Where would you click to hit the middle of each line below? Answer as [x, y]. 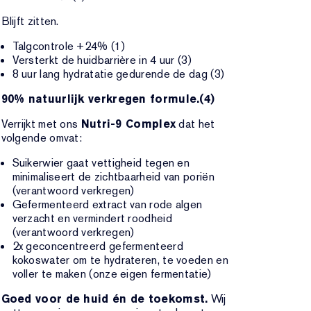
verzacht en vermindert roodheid [92, 218]
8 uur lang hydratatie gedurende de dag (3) [118, 74]
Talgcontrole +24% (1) [68, 46]
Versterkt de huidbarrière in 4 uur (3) [102, 60]
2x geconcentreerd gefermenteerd [98, 246]
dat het [195, 124]
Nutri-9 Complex [128, 124]
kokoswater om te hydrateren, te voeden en [120, 260]
